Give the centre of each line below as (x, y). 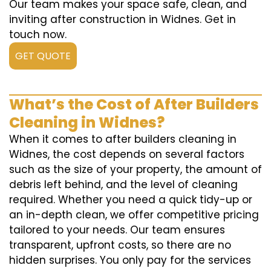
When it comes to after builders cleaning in (123, 139)
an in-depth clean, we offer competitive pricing (134, 215)
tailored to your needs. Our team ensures (117, 230)
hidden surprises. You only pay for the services (130, 260)
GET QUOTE (43, 56)
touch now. (38, 35)
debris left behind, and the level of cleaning (123, 185)
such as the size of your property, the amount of (135, 170)
